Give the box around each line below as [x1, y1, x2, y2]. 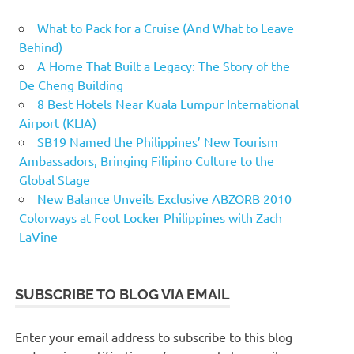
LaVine [19, 228, 58, 244]
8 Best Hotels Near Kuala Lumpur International [37, 95, 299, 111]
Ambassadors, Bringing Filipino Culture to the [19, 152, 274, 168]
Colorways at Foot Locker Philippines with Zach [19, 209, 282, 225]
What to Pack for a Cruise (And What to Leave [37, 19, 294, 36]
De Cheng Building [19, 76, 123, 92]
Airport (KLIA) [19, 114, 96, 130]
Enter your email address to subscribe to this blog [15, 328, 293, 345]
